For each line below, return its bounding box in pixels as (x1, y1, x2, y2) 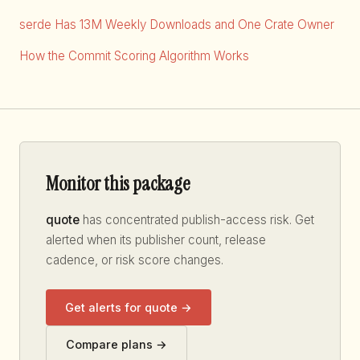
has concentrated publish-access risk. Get (80, 212, 314, 228)
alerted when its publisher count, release (46, 232, 266, 248)
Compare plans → (66, 337, 167, 351)
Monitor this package (46, 171, 190, 197)
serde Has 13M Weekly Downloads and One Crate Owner (19, 17, 334, 33)
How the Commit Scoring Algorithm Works (19, 48, 249, 64)
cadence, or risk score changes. (46, 252, 223, 268)
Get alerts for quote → (65, 300, 192, 314)
